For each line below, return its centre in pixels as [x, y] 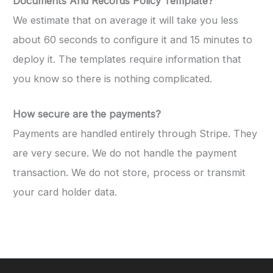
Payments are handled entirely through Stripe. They [135, 134]
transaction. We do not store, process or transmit [129, 173]
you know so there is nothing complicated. [112, 79]
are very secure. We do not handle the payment [125, 153]
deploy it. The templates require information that [127, 59]
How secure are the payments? [87, 114]
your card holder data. [65, 192]
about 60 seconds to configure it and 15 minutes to [133, 40]
